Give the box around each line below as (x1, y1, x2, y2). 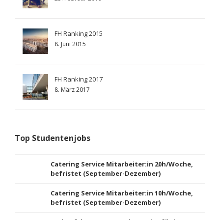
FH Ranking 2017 (55, 74, 103, 83)
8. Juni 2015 (55, 39, 86, 48)
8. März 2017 (55, 85, 90, 94)
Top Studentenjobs (15, 132, 90, 143)
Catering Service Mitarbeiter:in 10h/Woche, (51, 188, 193, 197)
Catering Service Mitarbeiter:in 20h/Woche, (51, 159, 193, 168)
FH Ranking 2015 (55, 28, 103, 38)
